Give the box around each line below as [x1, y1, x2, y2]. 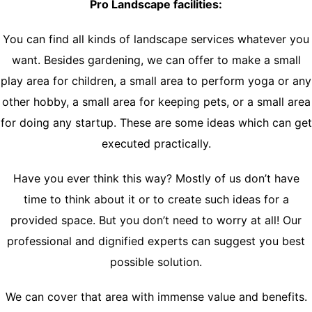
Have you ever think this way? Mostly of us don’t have [13, 171, 299, 186]
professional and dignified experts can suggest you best [7, 234, 305, 249]
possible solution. [110, 255, 202, 270]
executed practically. [101, 136, 211, 151]
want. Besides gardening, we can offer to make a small [11, 53, 301, 68]
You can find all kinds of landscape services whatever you [3, 32, 309, 47]
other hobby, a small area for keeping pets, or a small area [1, 95, 311, 109]
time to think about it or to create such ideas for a [23, 192, 289, 207]
